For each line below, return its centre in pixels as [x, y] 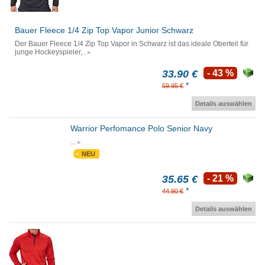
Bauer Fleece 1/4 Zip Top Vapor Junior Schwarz [104, 30]
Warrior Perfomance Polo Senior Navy [141, 129]
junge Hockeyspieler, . [50, 52]
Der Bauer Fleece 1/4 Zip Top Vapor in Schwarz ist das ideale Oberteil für [132, 44]
